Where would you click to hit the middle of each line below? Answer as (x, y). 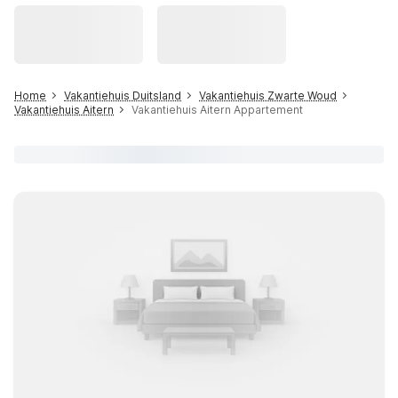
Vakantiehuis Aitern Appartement (217, 110)
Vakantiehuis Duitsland (123, 96)
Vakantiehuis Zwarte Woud (268, 96)
